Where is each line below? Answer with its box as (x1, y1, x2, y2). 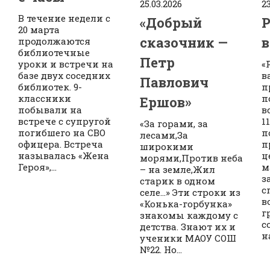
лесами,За (139, 128, 188, 141)
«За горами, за (139, 117, 208, 130)
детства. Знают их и (139, 220, 236, 233)
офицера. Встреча (18, 137, 103, 150)
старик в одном (139, 174, 215, 187)
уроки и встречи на (18, 57, 113, 70)
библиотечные (18, 46, 90, 58)
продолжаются (18, 34, 90, 47)
